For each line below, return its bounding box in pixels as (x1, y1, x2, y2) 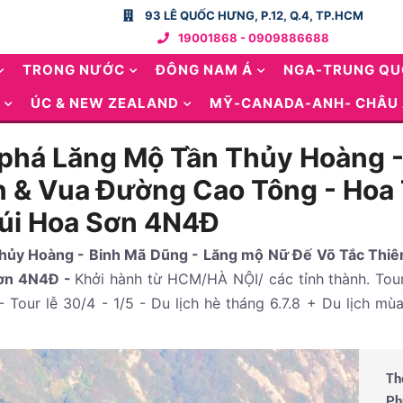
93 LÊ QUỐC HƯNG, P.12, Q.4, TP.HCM (141, 8, 363, 22)
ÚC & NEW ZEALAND (31, 94, 179, 112)
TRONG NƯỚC (22, 61, 125, 78)
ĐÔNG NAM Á (156, 61, 253, 78)
